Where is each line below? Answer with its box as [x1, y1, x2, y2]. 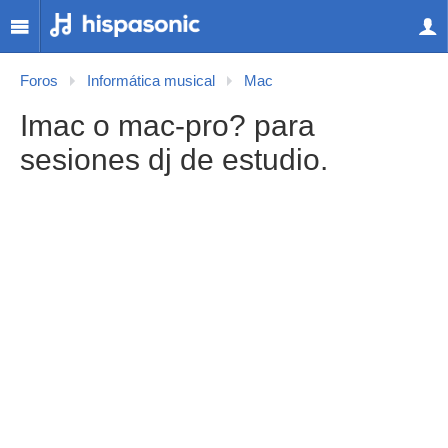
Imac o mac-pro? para [20, 109, 315, 142]
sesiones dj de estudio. [20, 143, 328, 176]
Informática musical [87, 73, 215, 89]
